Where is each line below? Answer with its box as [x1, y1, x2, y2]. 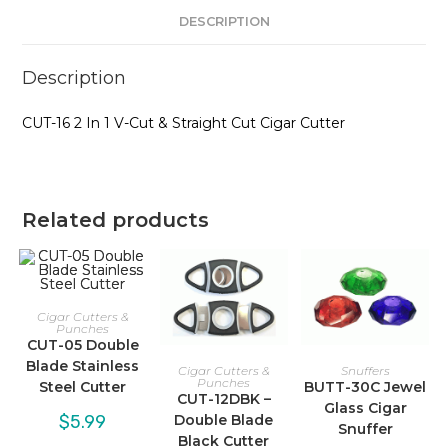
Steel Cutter [39, 377, 127, 396]
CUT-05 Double [26, 335, 139, 354]
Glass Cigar [323, 399, 407, 418]
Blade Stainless [26, 356, 140, 375]
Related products [22, 207, 210, 232]
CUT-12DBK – [176, 390, 271, 409]
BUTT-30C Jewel [304, 378, 427, 397]
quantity [21, 9, 80, 28]
